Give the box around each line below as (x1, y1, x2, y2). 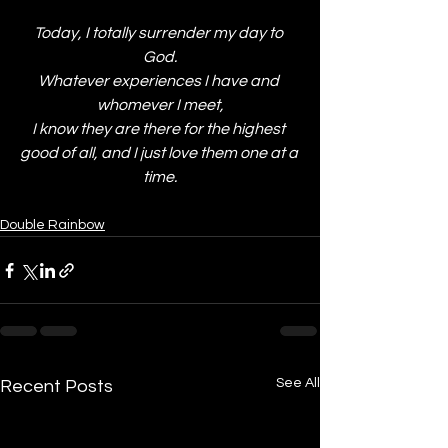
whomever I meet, (96, 97, 224, 113)
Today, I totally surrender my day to (34, 25, 286, 41)
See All (276, 376, 320, 390)
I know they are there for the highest (32, 121, 288, 137)
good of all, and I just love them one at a (19, 145, 301, 161)
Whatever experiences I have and (38, 73, 282, 89)
